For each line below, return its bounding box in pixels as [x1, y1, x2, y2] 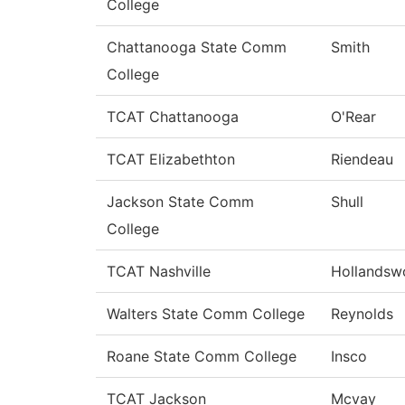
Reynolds [331, 305, 393, 324]
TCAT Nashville [107, 262, 211, 281]
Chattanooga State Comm [107, 38, 287, 57]
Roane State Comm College [107, 347, 297, 366]
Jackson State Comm [107, 193, 254, 212]
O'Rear [331, 108, 376, 127]
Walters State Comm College [107, 305, 305, 324]
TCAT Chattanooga [107, 108, 239, 127]
